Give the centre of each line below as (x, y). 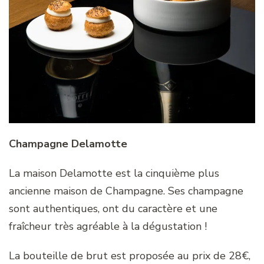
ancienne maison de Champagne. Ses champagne (126, 191)
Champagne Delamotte (68, 144)
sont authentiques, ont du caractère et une (113, 209)
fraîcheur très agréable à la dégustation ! (108, 227)
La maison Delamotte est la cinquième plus (114, 174)
